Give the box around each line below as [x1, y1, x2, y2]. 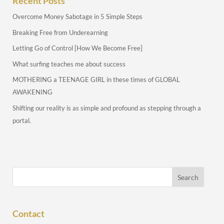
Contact [12, 208, 44, 219]
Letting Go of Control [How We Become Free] [12, 44, 142, 52]
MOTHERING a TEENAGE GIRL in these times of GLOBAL [12, 75, 180, 83]
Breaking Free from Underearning [12, 28, 108, 36]
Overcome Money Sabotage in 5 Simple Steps [12, 12, 142, 20]
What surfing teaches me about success [12, 59, 125, 68]
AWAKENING [12, 88, 52, 96]
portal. [12, 116, 31, 124]
